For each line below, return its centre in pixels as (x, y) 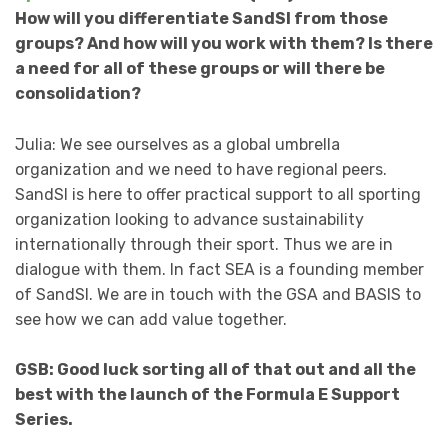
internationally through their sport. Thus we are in (204, 244)
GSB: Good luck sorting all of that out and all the (215, 370)
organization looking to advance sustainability (189, 219)
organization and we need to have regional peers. (201, 169)
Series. (44, 420)
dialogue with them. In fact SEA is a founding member (219, 269)
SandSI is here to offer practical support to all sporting (218, 194)
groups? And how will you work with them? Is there (224, 44)
